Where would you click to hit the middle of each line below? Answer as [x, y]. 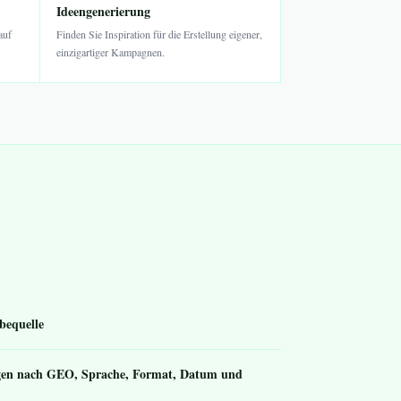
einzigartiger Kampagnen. [111, 52]
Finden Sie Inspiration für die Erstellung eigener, [160, 34]
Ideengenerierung [104, 11]
